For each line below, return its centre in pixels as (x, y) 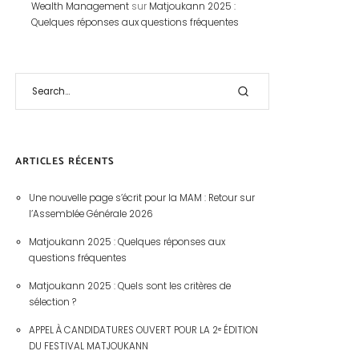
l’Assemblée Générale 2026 (91, 214)
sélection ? (52, 303)
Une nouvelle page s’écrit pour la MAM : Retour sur (141, 198)
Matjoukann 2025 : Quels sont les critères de (129, 286)
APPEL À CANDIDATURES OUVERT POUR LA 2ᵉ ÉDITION (143, 331)
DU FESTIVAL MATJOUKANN (88, 347)
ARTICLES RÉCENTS (65, 161)
